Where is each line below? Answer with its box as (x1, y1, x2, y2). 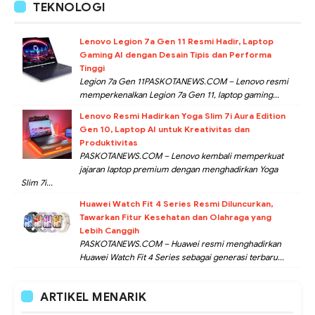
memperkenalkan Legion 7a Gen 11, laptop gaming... (79, 89, 279, 101)
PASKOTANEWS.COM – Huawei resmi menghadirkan (79, 238, 281, 250)
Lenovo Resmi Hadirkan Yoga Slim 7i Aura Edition (79, 110, 285, 122)
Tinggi (79, 63, 105, 74)
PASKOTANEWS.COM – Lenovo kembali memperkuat (79, 150, 283, 162)
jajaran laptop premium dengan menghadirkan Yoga (79, 164, 278, 175)
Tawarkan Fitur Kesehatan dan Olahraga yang (79, 212, 271, 223)
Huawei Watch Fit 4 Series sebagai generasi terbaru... (79, 252, 284, 263)
